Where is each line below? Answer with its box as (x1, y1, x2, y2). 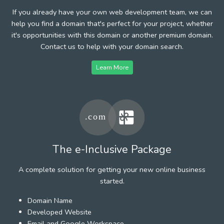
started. (99, 175, 124, 186)
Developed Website (27, 206, 91, 217)
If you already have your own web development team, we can (12, 6, 212, 17)
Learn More (95, 62, 128, 71)
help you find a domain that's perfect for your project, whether (11, 18, 213, 28)
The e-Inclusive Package (52, 141, 171, 157)
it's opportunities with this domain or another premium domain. (11, 29, 213, 40)
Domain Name (27, 195, 72, 205)
